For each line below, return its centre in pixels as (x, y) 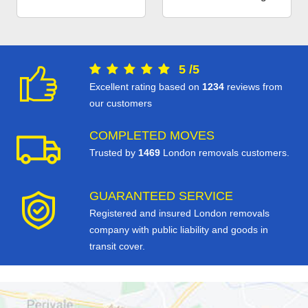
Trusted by (114, 153)
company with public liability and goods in (179, 230)
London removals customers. (225, 153)
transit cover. (117, 246)
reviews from (253, 87)
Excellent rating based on (146, 87)
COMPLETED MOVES (152, 136)
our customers (121, 103)
